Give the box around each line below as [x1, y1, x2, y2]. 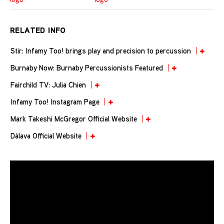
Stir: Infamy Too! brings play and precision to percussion [10, 45, 191, 55]
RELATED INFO [10, 24, 66, 35]
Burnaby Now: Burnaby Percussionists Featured [10, 62, 163, 72]
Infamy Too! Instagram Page [10, 96, 99, 106]
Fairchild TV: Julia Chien [10, 79, 86, 89]
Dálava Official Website [10, 130, 81, 140]
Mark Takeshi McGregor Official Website [10, 113, 137, 123]
